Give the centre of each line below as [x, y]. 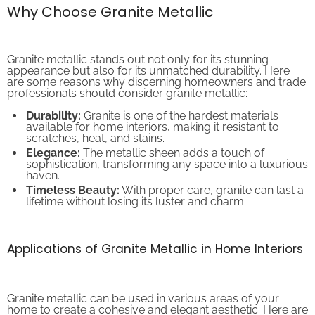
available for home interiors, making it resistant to [153, 115]
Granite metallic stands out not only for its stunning [138, 48]
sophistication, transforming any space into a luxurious [167, 153]
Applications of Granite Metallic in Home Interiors [155, 237]
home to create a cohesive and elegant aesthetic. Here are [157, 298]
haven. [43, 164]
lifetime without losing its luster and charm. [136, 190]
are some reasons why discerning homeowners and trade [156, 70]
